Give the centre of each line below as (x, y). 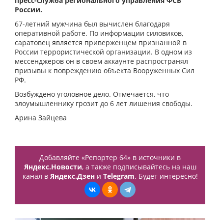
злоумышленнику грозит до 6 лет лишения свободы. (104, 104)
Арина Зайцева (41, 118)
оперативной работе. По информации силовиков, (99, 33)
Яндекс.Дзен (72, 176)
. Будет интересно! (166, 176)
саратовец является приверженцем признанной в (101, 43)
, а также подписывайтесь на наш (139, 167)
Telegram (119, 176)
